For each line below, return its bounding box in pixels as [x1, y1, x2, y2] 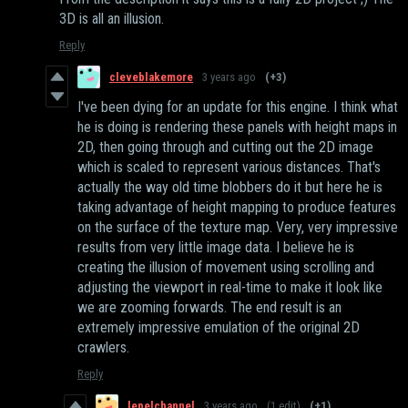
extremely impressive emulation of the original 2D [77, 319, 360, 337]
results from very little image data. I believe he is [77, 239, 354, 257]
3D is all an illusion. [59, 10, 164, 28]
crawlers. [77, 339, 129, 357]
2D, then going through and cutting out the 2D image [77, 138, 373, 157]
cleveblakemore [109, 70, 193, 85]
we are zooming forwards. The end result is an [77, 299, 342, 317]
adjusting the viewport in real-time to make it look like [77, 279, 382, 297]
